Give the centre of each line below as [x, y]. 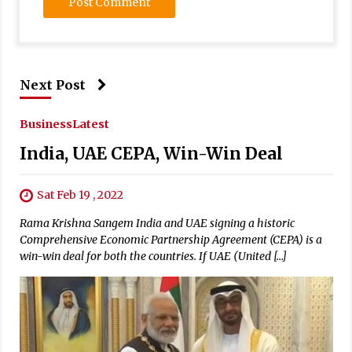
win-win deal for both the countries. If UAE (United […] [153, 256]
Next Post [52, 84]
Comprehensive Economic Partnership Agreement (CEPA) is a [170, 239]
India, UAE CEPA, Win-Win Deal [151, 153]
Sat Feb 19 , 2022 [80, 194]
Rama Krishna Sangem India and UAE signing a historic [157, 223]
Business [46, 124]
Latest [90, 124]
